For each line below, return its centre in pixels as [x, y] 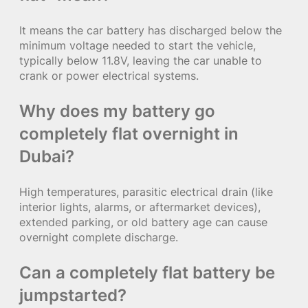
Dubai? [47, 157]
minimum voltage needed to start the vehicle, [137, 46]
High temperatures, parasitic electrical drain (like [146, 192]
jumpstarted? [73, 296]
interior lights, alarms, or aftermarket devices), [140, 207]
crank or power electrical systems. [109, 76]
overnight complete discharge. [99, 238]
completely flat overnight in [129, 134]
